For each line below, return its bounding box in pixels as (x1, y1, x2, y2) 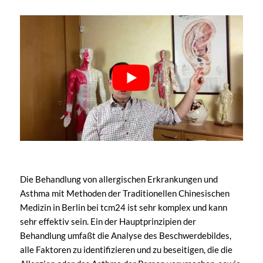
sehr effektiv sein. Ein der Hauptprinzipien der (19, 215, 196, 227)
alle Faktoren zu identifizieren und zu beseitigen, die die (19, 244, 232, 255)
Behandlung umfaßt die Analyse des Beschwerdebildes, (19, 230, 231, 241)
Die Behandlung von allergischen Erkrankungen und (19, 173, 218, 184)
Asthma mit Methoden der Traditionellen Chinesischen (19, 187, 230, 198)
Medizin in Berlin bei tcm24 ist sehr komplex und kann (19, 201, 227, 213)
